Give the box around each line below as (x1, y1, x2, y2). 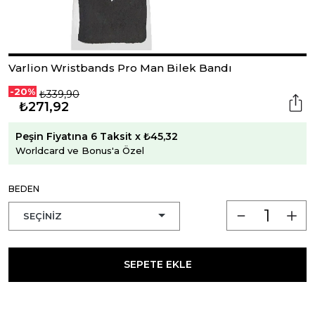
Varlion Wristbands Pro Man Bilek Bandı (8, 61, 232, 75)
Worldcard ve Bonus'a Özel (15, 144, 144, 156)
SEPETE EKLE (123, 257, 192, 271)
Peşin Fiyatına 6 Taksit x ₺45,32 (15, 129, 178, 143)
